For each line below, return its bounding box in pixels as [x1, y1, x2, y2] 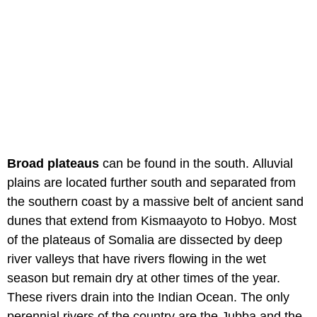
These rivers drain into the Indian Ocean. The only [7, 290, 289, 305]
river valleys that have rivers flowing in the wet [7, 252, 266, 267]
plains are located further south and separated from [7, 175, 296, 190]
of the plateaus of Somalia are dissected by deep [7, 233, 282, 248]
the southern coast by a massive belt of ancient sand [7, 195, 304, 209]
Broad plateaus [7, 156, 99, 171]
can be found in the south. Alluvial [99, 156, 293, 171]
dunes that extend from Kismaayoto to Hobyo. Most [7, 214, 296, 229]
